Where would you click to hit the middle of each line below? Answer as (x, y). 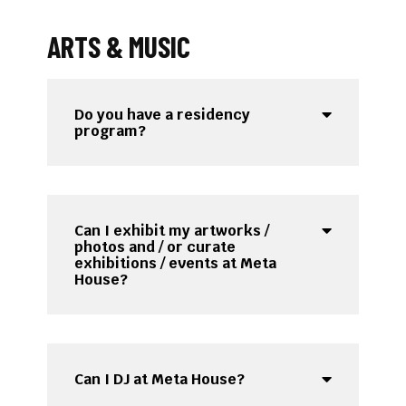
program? (111, 131)
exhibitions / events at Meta (176, 264)
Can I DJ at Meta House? (160, 380)
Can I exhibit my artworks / (172, 231)
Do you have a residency (163, 115)
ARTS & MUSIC (119, 47)
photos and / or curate (155, 247)
